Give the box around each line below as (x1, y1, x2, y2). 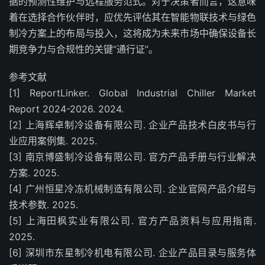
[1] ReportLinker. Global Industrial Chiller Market (9, 87, 256, 99)
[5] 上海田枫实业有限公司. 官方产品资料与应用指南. (9, 215, 256, 227)
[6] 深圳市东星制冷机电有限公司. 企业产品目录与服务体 (9, 247, 256, 258)
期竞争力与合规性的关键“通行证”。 (9, 43, 158, 55)
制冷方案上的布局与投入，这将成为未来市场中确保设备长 (9, 27, 256, 39)
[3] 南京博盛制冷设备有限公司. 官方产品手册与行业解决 (9, 151, 256, 163)
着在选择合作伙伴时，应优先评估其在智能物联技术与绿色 (9, 11, 256, 23)
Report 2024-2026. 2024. (9, 103, 124, 115)
